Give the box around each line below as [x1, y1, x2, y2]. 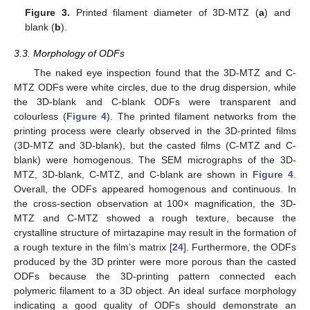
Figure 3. [25, 6, 71, 18]
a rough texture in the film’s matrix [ [14, 241, 172, 253]
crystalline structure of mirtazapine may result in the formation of [14, 226, 296, 238]
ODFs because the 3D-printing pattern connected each [14, 270, 296, 282]
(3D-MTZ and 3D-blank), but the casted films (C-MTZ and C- [14, 139, 296, 151]
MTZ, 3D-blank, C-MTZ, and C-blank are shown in [14, 168, 253, 180]
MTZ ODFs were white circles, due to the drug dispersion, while [14, 81, 296, 93]
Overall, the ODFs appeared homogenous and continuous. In [14, 183, 296, 194]
